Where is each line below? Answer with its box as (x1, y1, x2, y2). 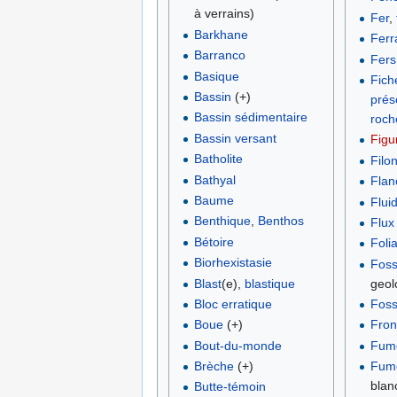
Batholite (193, 152, 243, 167)
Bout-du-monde (193, 338, 282, 353)
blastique (244, 276, 295, 291)
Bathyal (193, 172, 236, 187)
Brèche (193, 359, 234, 374)
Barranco (193, 48, 245, 63)
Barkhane (193, 27, 248, 42)
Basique (193, 68, 239, 83)
